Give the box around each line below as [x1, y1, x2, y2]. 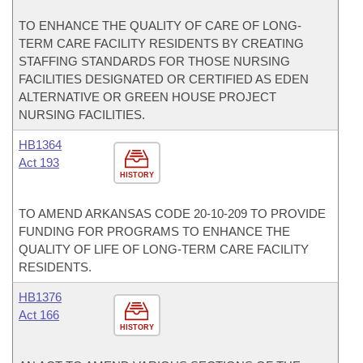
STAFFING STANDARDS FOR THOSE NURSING [19, 54, 290, 68]
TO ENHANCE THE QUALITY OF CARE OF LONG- [19, 19, 301, 32]
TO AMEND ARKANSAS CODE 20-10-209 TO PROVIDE [19, 207, 326, 220]
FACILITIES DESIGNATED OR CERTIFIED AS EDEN [19, 72, 309, 86]
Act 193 [19, 156, 59, 169]
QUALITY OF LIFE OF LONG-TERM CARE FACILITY [19, 242, 309, 256]
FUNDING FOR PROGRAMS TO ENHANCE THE [19, 224, 290, 238]
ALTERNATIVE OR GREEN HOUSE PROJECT [19, 90, 276, 104]
